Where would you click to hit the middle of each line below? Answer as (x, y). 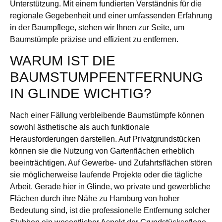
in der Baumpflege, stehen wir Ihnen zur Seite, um (97, 27)
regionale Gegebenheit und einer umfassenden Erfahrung (111, 15)
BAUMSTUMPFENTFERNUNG (107, 77)
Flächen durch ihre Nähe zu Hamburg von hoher (95, 198)
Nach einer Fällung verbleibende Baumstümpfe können (107, 115)
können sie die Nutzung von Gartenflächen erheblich (102, 151)
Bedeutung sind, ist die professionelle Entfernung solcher (110, 210)
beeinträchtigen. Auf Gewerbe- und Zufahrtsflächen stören (111, 163)
